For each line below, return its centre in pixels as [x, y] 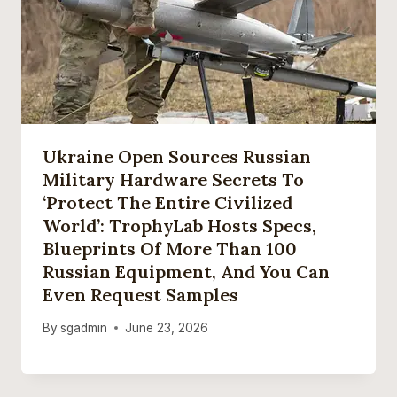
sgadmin [84, 327]
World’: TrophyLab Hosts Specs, [179, 226]
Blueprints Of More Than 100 [170, 249]
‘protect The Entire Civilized [167, 203]
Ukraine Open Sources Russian [177, 157]
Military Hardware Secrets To [173, 180]
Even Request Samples [140, 295]
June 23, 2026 [167, 327]
